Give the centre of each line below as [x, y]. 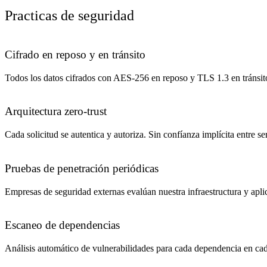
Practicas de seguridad [69, 16]
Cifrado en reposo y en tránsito [75, 54]
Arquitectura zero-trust [56, 111]
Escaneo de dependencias [62, 225]
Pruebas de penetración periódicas [82, 168]
